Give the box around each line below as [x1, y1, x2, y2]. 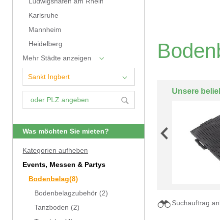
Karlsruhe [28, 12, 58, 19]
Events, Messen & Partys [23, 161, 106, 168]
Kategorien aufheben [23, 147, 88, 154]
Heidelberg [28, 40, 62, 48]
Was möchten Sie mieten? [23, 128, 109, 135]
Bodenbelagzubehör [34, 190, 97, 197]
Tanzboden [34, 204, 69, 211]
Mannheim [28, 26, 61, 33]
